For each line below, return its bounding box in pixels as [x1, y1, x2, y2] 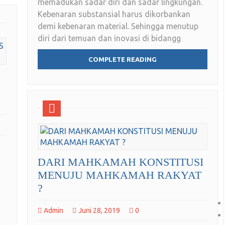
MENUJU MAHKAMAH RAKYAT [38, 169, 201, 182]
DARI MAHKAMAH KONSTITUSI [38, 156, 203, 169]
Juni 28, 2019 [78, 206, 120, 215]
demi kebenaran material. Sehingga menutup [38, 22, 198, 31]
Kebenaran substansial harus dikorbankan [38, 10, 190, 19]
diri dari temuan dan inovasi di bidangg [38, 34, 181, 43]
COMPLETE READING [88, 56, 157, 63]
